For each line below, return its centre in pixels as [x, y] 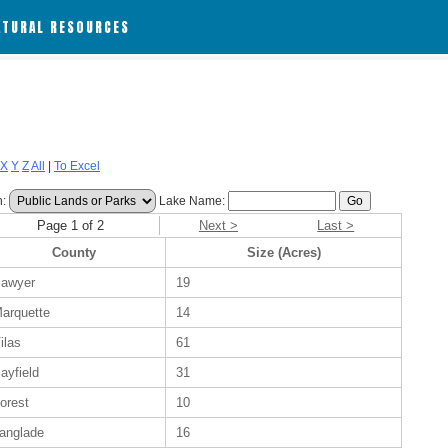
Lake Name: [192, 201]
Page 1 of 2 [71, 225]
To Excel [77, 166]
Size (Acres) [283, 252]
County [73, 252]
